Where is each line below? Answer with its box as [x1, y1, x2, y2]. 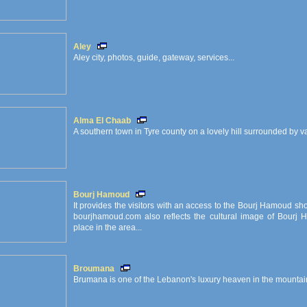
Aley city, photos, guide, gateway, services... [73, 53, 234, 62]
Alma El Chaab [73, 116, 131, 125]
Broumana [73, 264, 114, 273]
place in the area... [73, 223, 142, 232]
